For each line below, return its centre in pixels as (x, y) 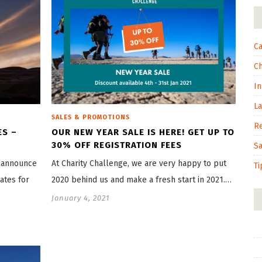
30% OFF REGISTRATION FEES (117, 145)
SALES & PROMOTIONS (91, 117)
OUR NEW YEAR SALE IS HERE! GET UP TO (143, 132)
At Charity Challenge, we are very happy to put (139, 163)
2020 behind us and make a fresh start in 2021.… (142, 180)
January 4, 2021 (81, 198)
